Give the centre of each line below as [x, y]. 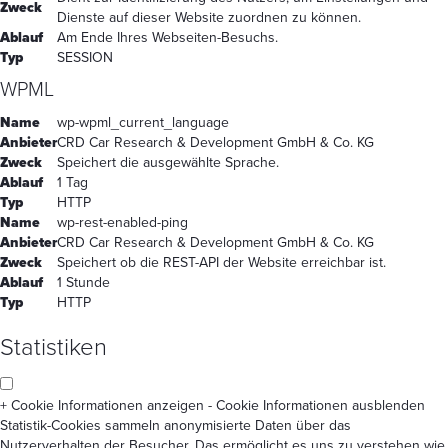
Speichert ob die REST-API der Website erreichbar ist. [221, 262]
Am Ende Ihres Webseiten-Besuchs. [167, 37]
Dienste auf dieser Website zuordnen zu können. [209, 17]
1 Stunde [83, 282]
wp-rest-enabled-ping [122, 222]
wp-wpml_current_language [143, 122]
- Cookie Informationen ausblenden [316, 405]
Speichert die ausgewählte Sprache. [168, 162]
